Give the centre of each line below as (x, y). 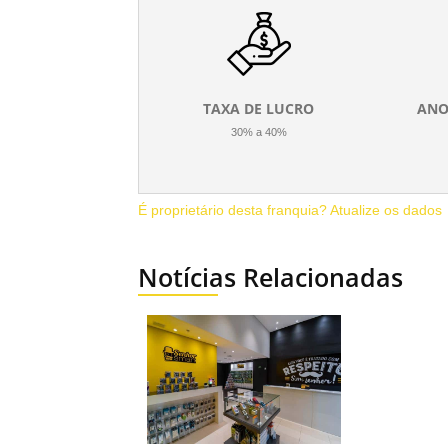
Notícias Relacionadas (270, 277)
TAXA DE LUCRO (259, 108)
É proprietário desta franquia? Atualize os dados (290, 210)
